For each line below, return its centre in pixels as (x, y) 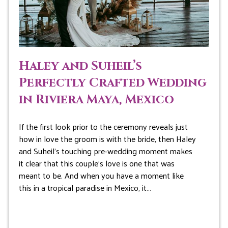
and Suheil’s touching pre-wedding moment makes (105, 151)
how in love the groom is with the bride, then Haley (107, 139)
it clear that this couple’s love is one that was (96, 163)
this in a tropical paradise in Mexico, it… (85, 188)
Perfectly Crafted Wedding (112, 83)
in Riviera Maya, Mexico (96, 100)
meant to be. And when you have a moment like (101, 176)
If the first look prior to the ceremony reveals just (103, 127)
